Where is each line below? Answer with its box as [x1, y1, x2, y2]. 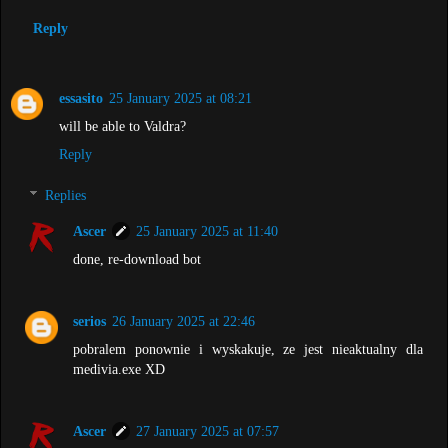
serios [73, 313, 107, 330]
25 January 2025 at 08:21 [109, 89, 252, 106]
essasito [59, 89, 103, 106]
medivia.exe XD [73, 361, 166, 378]
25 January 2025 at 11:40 [136, 223, 279, 240]
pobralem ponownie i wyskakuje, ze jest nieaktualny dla [73, 341, 423, 358]
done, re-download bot [73, 251, 202, 268]
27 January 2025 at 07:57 [136, 423, 280, 440]
